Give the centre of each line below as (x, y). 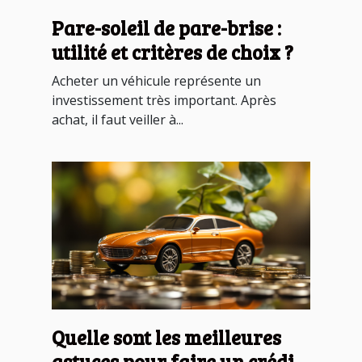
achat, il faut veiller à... (118, 120)
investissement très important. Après (164, 101)
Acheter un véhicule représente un (156, 81)
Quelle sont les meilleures (166, 337)
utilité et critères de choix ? (173, 53)
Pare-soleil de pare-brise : (166, 28)
